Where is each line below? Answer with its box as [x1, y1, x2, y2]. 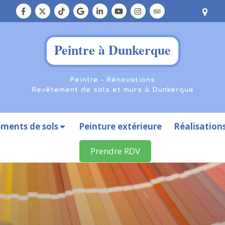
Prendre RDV [90, 145, 140, 157]
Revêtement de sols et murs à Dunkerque [31, 86, 194, 93]
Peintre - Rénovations [70, 76, 155, 83]
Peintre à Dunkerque [54, 40, 171, 59]
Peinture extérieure [78, 121, 162, 132]
